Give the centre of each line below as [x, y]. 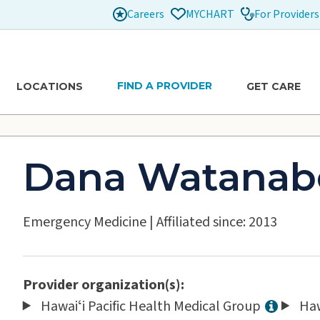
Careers [145, 14]
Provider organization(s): [103, 285]
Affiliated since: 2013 [216, 222]
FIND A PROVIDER [164, 86]
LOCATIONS [49, 86]
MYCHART [210, 14]
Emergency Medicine [84, 222]
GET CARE [273, 86]
